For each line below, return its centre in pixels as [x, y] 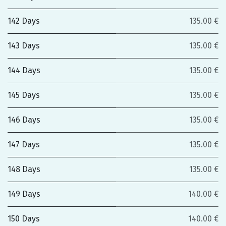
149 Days [24, 194]
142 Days [24, 21]
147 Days [24, 145]
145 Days [24, 95]
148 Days [24, 169]
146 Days [24, 120]
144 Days [24, 70]
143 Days [24, 46]
